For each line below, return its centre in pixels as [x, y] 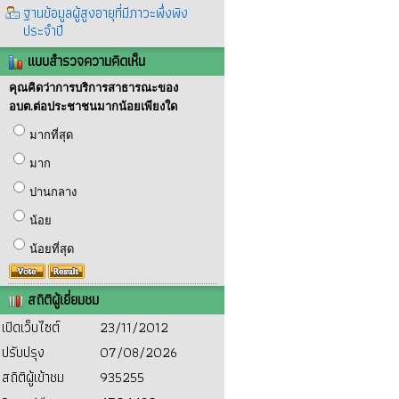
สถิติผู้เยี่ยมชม [61, 300]
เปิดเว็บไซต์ [31, 327]
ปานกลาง [53, 192]
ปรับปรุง [23, 352]
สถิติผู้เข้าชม [33, 377]
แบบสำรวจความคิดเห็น [84, 61]
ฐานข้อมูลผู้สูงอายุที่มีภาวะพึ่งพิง [106, 13]
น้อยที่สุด [51, 249]
